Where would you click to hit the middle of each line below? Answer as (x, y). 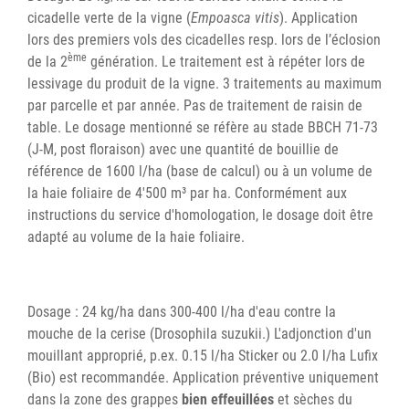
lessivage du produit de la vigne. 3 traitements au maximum (204, 84)
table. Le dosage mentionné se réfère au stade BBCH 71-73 (203, 128)
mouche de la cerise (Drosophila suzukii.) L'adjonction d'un (199, 334)
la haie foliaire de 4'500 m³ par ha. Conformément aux (187, 194)
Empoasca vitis (235, 18)
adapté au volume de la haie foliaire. (136, 237)
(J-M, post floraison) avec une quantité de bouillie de (183, 150)
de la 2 (47, 62)
